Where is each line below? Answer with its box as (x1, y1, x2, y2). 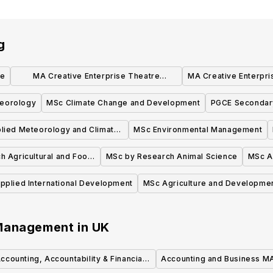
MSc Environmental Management (133, 125, 263, 135)
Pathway (80, 90, 113, 99)
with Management (7, 143, 77, 153)
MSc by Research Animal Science (105, 152, 238, 161)
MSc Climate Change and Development (46, 98, 200, 108)
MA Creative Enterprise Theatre (33, 71, 160, 81)
